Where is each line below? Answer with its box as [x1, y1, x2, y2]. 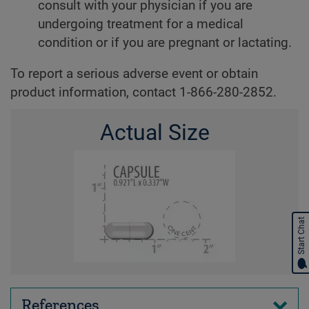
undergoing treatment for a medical [38, 16, 243, 32]
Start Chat [297, 217, 306, 255]
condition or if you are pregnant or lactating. [38, 34, 292, 50]
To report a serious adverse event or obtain [10, 66, 258, 82]
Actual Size [99, 119, 210, 146]
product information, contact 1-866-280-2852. [10, 85, 277, 101]
